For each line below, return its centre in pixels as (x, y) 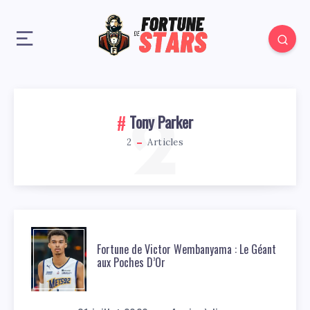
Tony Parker (161, 121)
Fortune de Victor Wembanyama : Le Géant (186, 249)
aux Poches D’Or (131, 262)
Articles (164, 143)
